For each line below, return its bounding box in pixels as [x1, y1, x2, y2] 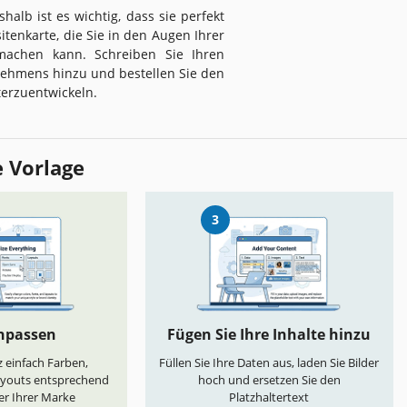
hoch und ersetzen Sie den [197, 372, 341, 389]
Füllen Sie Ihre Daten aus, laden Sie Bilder [159, 354, 380, 372]
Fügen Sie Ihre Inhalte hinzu [167, 324, 372, 345]
